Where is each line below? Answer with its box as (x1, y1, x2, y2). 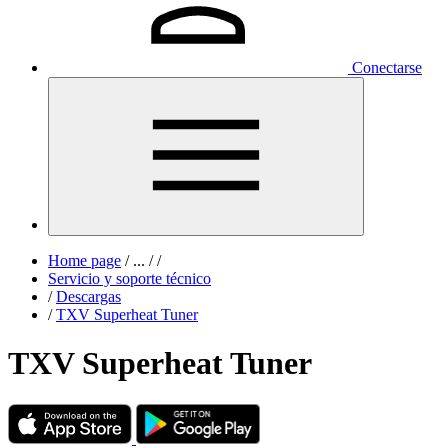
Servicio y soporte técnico (48, 270, 211, 287)
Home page (48, 252, 121, 269)
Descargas (56, 288, 121, 305)
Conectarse (352, 59, 422, 76)
